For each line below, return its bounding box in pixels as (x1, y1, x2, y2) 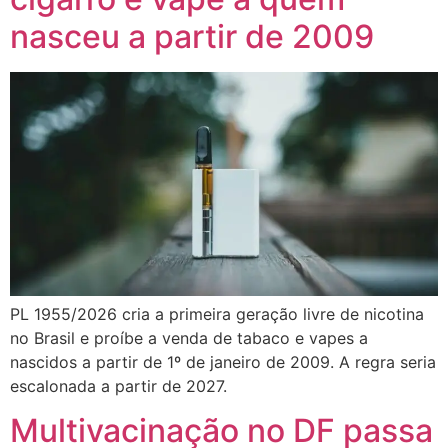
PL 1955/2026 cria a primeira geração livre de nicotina (10, 303, 424, 324)
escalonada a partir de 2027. (10, 375, 227, 396)
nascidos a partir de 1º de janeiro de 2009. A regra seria (10, 351, 436, 372)
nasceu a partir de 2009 (10, 17, 374, 57)
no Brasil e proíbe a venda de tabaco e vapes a (10, 327, 368, 348)
